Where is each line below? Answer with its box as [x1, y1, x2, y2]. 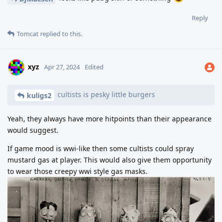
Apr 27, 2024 [44, 62, 80, 71]
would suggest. [7, 125, 58, 135]
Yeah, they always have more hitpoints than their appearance [7, 113, 212, 123]
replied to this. [39, 29, 82, 38]
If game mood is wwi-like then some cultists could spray [7, 143, 194, 153]
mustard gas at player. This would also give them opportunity [7, 155, 212, 165]
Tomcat [17, 29, 39, 38]
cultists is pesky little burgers [55, 89, 155, 99]
